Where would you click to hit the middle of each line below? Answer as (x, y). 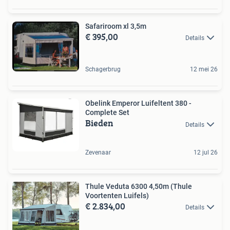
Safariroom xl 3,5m (116, 26)
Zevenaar (98, 152)
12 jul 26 (206, 152)
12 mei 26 (204, 70)
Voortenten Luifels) (117, 195)
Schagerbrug (103, 70)
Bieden (99, 123)
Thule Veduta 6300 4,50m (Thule (139, 186)
